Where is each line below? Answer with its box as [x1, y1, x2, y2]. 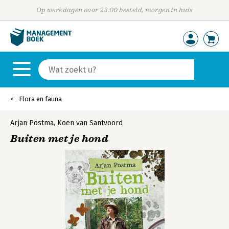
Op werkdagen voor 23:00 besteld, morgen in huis [36, 6, 193, 14]
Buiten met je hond [10, 132, 109, 145]
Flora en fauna [19, 95, 62, 103]
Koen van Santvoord [57, 119, 123, 127]
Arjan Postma [10, 119, 54, 127]
